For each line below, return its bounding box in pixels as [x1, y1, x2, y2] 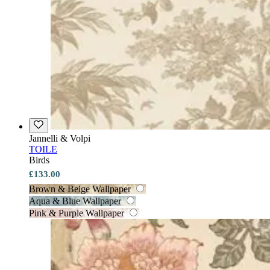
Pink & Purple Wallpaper [29, 207, 124, 218]
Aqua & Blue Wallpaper [29, 195, 121, 206]
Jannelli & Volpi [29, 133, 90, 143]
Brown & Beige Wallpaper [29, 183, 131, 194]
